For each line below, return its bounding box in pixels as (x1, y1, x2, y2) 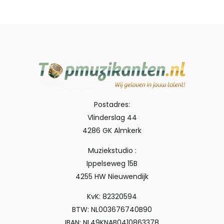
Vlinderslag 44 (87, 112, 137, 122)
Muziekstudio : (87, 145, 136, 155)
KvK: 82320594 (87, 191, 137, 201)
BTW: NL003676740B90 (72, 204, 152, 214)
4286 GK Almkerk (82, 125, 141, 135)
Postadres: (94, 99, 130, 109)
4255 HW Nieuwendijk (75, 171, 148, 181)
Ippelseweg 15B (86, 158, 137, 168)
